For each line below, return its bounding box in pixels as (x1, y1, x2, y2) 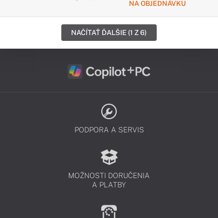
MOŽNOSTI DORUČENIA (68, 171, 150, 180)
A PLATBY (92, 181, 126, 189)
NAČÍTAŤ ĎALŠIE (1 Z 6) (71, 28, 147, 36)
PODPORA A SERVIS (74, 126, 144, 134)
